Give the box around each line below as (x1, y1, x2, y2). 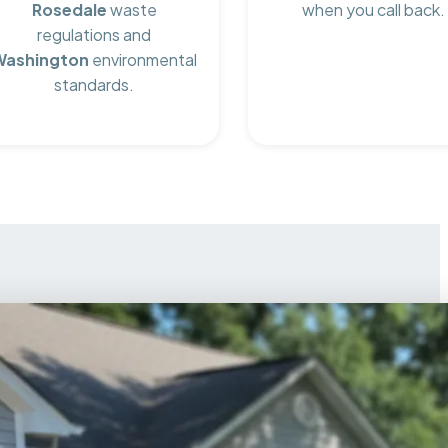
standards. (54, 74, 135, 96)
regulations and (37, 24, 152, 46)
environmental (89, 49, 198, 71)
